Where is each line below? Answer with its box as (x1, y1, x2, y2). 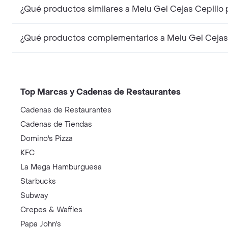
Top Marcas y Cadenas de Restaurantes (20, 86, 181, 97)
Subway (20, 190, 48, 201)
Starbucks (20, 176, 56, 186)
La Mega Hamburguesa (20, 162, 102, 172)
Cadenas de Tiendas (20, 119, 92, 129)
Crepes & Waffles (20, 205, 82, 215)
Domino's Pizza (20, 133, 73, 144)
